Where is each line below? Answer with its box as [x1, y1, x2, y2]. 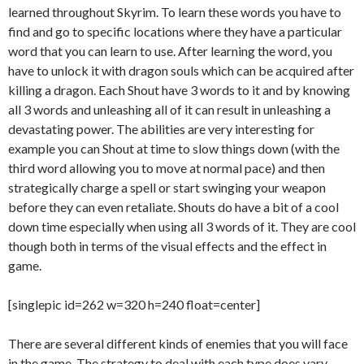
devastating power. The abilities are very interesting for [8, 121, 314, 136]
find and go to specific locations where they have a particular [8, 24, 342, 39]
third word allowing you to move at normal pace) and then [8, 160, 325, 175]
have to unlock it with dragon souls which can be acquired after [8, 63, 354, 78]
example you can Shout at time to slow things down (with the [8, 141, 340, 156]
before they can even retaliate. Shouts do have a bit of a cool [8, 199, 339, 214]
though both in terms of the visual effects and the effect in [8, 238, 327, 253]
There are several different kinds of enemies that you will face [8, 336, 348, 351]
